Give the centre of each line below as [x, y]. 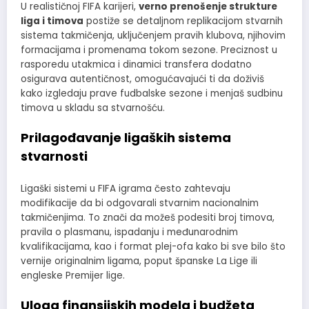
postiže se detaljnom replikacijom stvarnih [183, 21]
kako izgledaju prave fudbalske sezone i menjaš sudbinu [152, 93]
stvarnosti [54, 157]
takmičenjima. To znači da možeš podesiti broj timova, [148, 217]
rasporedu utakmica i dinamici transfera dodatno [136, 64]
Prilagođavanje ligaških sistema [126, 138]
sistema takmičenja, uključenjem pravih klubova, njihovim [153, 35]
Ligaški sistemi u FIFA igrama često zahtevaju [126, 188]
